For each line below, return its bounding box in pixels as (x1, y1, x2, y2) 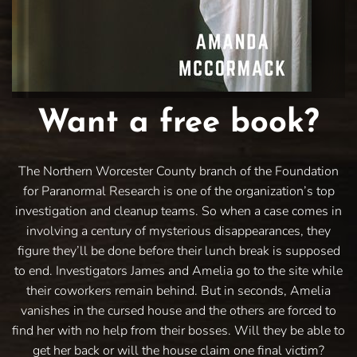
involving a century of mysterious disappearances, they (26, 222, 331, 241)
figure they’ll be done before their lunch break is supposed (17, 242, 340, 261)
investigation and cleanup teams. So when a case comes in (15, 202, 342, 221)
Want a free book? (37, 108, 320, 140)
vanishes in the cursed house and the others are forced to (21, 302, 336, 320)
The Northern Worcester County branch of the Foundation (18, 163, 339, 181)
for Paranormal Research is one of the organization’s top (22, 182, 335, 201)
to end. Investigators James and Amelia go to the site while (14, 262, 343, 280)
